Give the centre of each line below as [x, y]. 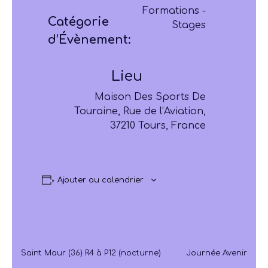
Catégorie [78, 22]
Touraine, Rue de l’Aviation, [140, 111]
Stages [189, 25]
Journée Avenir [217, 253]
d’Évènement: [89, 39]
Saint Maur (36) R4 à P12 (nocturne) [91, 253]
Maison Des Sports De [150, 97]
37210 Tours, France [158, 125]
